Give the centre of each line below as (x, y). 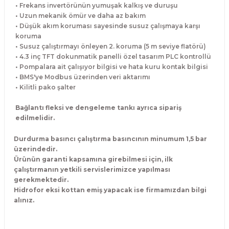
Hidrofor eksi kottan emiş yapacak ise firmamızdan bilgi (110, 190)
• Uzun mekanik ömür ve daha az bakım (81, 16)
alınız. (24, 200)
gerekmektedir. (41, 180)
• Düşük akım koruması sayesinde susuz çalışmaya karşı (108, 26)
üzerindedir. (36, 149)
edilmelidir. (35, 118)
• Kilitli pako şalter (45, 87)
